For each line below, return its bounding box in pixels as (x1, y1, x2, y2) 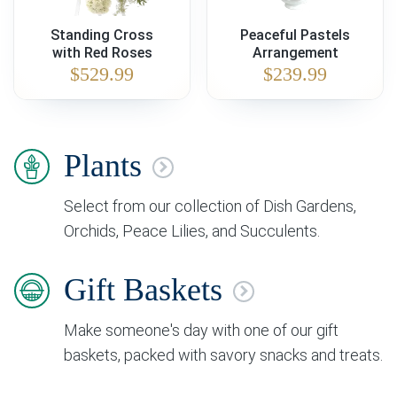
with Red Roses (51, 44, 152, 61)
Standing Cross (51, 27, 153, 43)
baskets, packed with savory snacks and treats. (64, 346, 383, 364)
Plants (64, 148, 142, 183)
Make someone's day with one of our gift (64, 321, 339, 339)
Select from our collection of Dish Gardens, (64, 197, 356, 215)
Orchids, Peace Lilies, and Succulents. (64, 222, 320, 240)
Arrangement (252, 44, 339, 61)
